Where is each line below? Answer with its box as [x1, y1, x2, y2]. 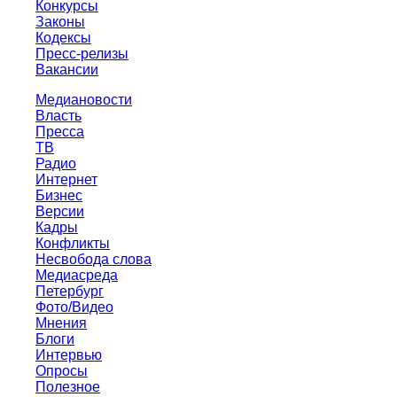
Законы [35, 14, 85, 29]
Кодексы [35, 30, 91, 45]
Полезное [35, 379, 100, 394]
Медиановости [35, 92, 132, 107]
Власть [35, 108, 82, 123]
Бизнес [35, 188, 82, 203]
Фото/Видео [35, 300, 113, 315]
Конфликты [35, 236, 110, 251]
